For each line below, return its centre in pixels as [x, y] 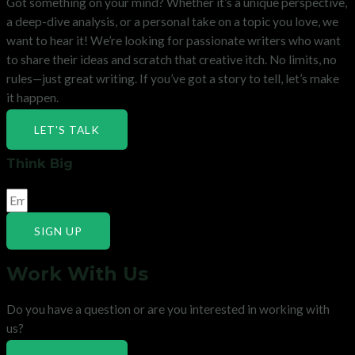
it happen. [32, 98]
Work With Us [77, 274]
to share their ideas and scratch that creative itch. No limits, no [172, 60]
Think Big [40, 163]
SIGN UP [58, 231]
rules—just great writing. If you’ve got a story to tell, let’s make [173, 79]
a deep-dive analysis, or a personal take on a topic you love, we [172, 22]
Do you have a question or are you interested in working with [168, 309]
